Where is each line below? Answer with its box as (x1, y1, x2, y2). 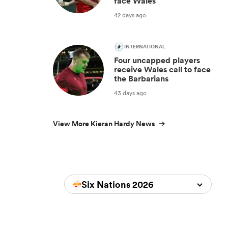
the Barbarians (114, 73, 168, 84)
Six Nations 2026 (81, 178, 153, 190)
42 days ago (114, 10, 146, 19)
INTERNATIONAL (124, 43, 165, 51)
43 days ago (114, 88, 147, 97)
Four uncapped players (114, 55, 200, 66)
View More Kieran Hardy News (53, 119, 155, 129)
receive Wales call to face (114, 64, 211, 75)
